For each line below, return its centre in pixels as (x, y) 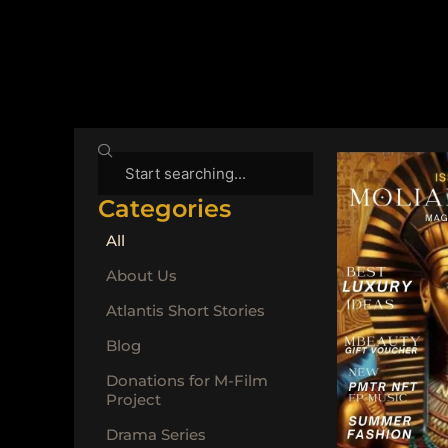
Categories (164, 208)
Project (133, 399)
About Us (141, 275)
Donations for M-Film (187, 380)
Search (122, 162)
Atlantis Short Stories (185, 310)
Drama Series (156, 434)
